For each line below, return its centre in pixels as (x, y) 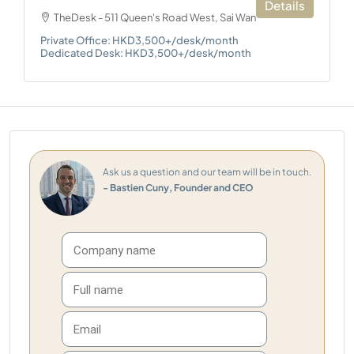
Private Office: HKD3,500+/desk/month (139, 41)
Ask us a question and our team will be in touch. (207, 172)
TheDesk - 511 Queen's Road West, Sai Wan (155, 18)
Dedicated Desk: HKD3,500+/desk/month (146, 53)
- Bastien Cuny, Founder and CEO (178, 188)
